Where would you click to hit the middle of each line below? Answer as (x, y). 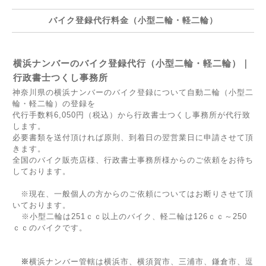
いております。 (42, 205)
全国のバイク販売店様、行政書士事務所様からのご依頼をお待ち (133, 160)
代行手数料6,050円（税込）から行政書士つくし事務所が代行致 (132, 115)
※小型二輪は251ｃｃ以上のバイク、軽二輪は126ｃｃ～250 (130, 216)
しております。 (42, 171)
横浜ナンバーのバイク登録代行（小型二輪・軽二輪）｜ (132, 63)
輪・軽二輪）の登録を (54, 104)
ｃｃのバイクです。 (50, 228)
